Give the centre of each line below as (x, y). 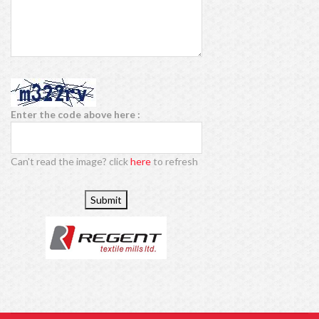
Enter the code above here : (75, 115)
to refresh (174, 162)
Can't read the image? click (70, 162)
